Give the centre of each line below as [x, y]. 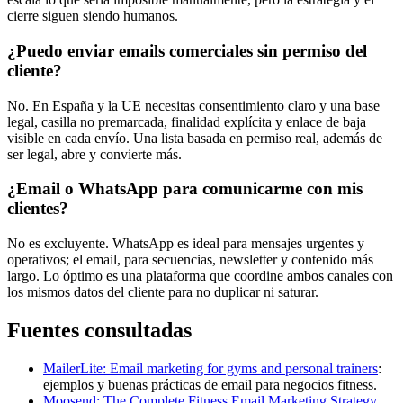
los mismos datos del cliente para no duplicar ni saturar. [163, 292]
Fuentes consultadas [99, 330]
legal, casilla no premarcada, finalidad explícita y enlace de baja [187, 121]
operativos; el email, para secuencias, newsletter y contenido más [190, 260]
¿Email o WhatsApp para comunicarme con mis [185, 189]
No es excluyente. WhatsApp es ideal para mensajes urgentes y [186, 244]
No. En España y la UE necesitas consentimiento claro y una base [193, 105]
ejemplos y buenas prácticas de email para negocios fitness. [210, 384]
